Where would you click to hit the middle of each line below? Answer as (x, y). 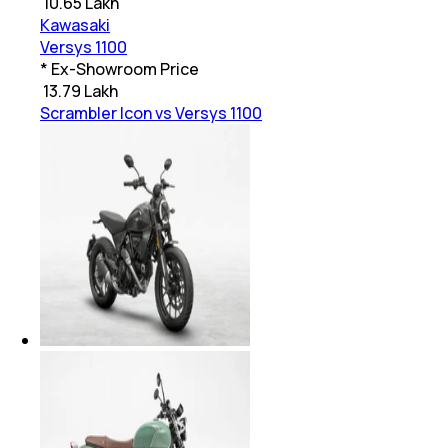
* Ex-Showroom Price (119, 69)
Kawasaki (75, 25)
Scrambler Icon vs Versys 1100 (151, 113)
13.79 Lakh (80, 91)
